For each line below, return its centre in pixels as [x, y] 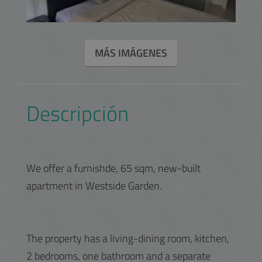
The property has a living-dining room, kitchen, [128, 238]
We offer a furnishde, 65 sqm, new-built [113, 168]
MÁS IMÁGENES [131, 53]
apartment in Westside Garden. [94, 186]
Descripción [77, 113]
